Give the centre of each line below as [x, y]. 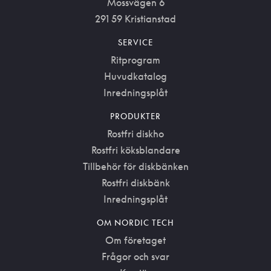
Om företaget [135, 240]
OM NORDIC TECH [135, 223]
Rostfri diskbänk [135, 183]
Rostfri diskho [135, 134]
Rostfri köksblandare [135, 150]
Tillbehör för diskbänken [135, 166]
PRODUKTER [135, 116]
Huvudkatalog [135, 76]
